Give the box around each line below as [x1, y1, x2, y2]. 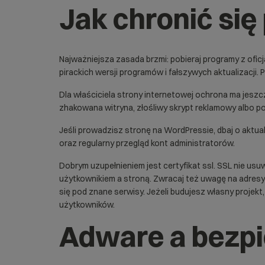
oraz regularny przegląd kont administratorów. [59, 138, 235, 148]
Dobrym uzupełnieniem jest [59, 160, 163, 171]
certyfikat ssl [163, 160, 214, 171]
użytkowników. [59, 199, 115, 210]
